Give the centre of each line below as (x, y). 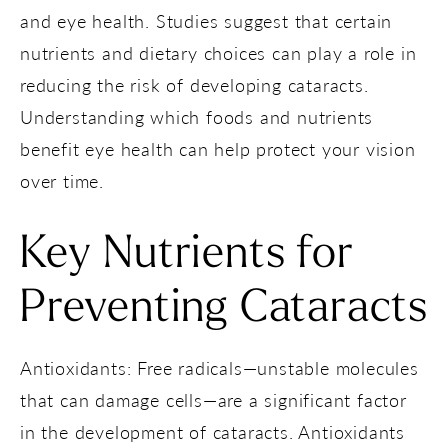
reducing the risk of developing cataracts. (194, 84)
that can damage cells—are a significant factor (213, 399)
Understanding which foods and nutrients (197, 116)
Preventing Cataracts (224, 309)
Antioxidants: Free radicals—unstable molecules (219, 367)
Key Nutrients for (187, 255)
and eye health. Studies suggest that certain (206, 20)
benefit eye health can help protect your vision (218, 148)
